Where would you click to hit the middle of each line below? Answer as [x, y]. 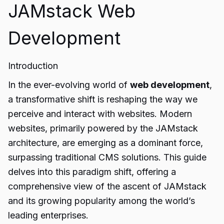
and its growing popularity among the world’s [101, 201]
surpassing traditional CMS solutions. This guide [107, 157]
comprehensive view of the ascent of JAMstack [107, 186]
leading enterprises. [48, 215]
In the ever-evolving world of [69, 85]
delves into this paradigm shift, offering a [92, 172]
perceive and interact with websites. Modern [100, 114]
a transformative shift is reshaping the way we [103, 99]
